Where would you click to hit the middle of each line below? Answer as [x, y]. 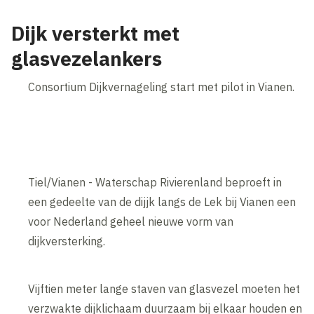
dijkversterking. [67, 241]
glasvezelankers [87, 58]
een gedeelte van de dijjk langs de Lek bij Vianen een [162, 202]
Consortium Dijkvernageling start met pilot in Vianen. [162, 87]
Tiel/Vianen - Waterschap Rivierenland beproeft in [155, 182]
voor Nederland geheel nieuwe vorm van [131, 221]
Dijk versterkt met [96, 33]
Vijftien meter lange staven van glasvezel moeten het [164, 288]
